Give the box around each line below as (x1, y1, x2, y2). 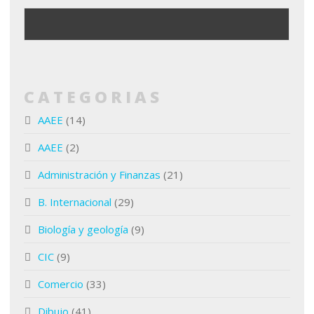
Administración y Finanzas (38, 168, 161, 182)
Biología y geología (38, 222, 128, 236)
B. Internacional (38, 195, 111, 209)
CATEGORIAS (24, 86, 163, 108)
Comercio (38, 277, 83, 291)
